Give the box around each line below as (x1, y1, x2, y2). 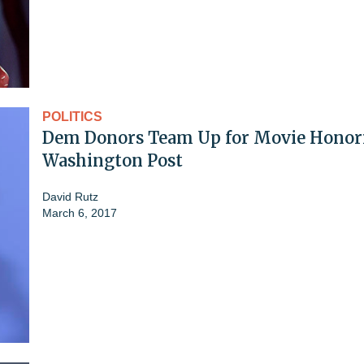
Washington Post (42, 149, 183, 171)
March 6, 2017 (42, 206, 117, 219)
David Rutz (42, 189, 98, 203)
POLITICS (42, 109, 102, 123)
